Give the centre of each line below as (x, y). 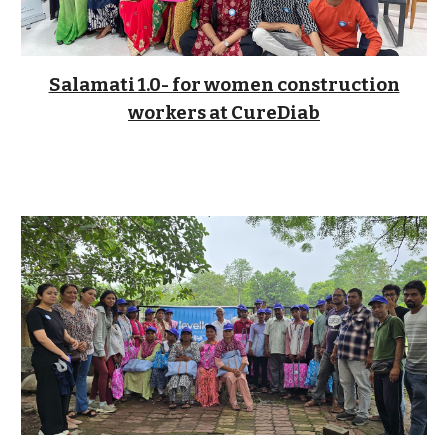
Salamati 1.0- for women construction (224, 85)
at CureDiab (263, 113)
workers (167, 113)
